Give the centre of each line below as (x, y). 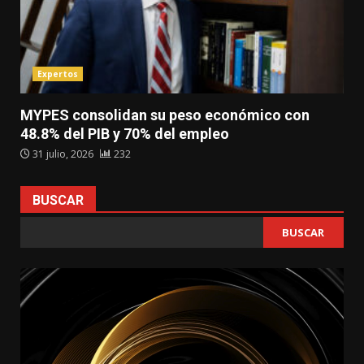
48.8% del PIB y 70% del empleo (125, 134)
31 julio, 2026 (63, 154)
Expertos (58, 74)
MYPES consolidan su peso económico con (165, 115)
